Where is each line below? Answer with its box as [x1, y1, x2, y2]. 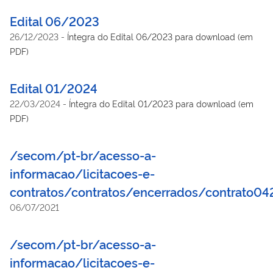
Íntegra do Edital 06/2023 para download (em [67, 30, 253, 42]
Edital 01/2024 [10, 79, 97, 96]
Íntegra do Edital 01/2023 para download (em [69, 97, 253, 109]
